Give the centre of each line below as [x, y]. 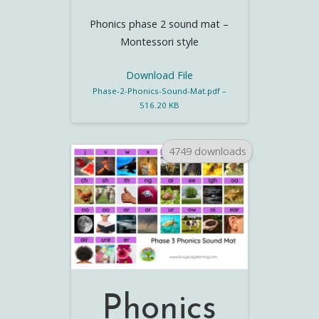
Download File [159, 75]
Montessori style [159, 42]
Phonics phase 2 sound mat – [159, 24]
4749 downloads [207, 151]
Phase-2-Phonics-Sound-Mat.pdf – [159, 90]
